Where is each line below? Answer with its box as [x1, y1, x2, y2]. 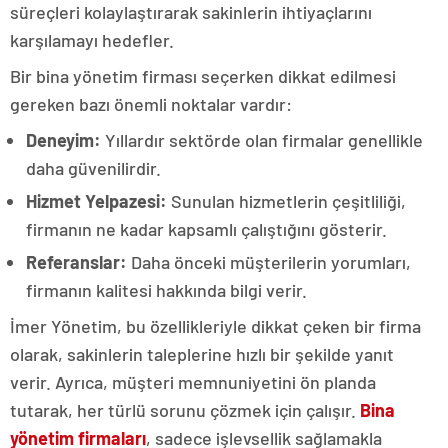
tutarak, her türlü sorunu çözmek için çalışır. [10, 399, 360, 421]
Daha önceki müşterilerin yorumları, [127, 251, 411, 273]
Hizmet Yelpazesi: [26, 190, 167, 212]
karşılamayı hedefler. [10, 29, 174, 51]
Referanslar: [26, 251, 127, 273]
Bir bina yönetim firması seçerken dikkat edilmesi [10, 65, 396, 87]
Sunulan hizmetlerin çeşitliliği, [167, 190, 406, 212]
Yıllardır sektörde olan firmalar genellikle [101, 129, 423, 151]
